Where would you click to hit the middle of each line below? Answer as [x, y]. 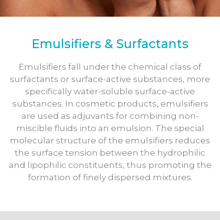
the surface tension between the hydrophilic [110, 153]
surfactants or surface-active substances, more [110, 79]
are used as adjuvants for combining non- [110, 116]
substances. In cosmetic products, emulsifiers [110, 104]
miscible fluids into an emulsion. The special [110, 128]
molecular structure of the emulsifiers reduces [110, 140]
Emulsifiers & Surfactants [110, 44]
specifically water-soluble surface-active [110, 91]
